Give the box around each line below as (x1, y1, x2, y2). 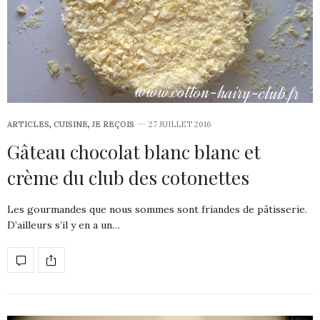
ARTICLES (7, 119, 49, 129)
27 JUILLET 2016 (149, 119, 211, 129)
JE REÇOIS (92, 119, 134, 129)
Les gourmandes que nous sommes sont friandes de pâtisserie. (7, 203, 307, 216)
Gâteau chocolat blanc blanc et (7, 139, 261, 164)
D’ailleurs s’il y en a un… (7, 219, 120, 231)
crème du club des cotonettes (7, 165, 249, 190)
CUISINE (54, 119, 88, 129)
